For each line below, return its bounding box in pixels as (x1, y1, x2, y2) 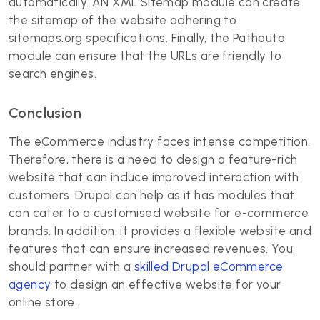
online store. (9, 295, 78, 309)
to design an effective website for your (51, 277, 281, 291)
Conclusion (9, 104, 81, 121)
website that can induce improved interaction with (9, 170, 299, 184)
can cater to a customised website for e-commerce (9, 206, 309, 220)
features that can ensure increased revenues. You (9, 241, 294, 256)
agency (9, 277, 51, 291)
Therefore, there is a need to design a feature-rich (9, 152, 298, 166)
